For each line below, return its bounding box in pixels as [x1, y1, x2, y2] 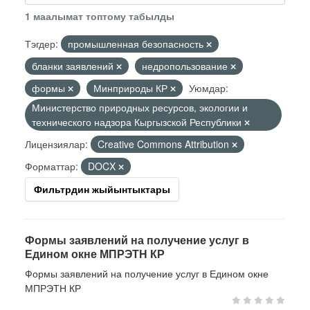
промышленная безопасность [68, 37, 206, 51]
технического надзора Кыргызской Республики [32, 115, 244, 129]
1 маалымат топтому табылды [25, 9, 174, 23]
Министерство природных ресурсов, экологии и [32, 100, 248, 114]
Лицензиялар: [25, 137, 88, 151]
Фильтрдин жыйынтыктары [34, 182, 170, 196]
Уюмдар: [189, 81, 228, 95]
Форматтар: [25, 159, 78, 173]
